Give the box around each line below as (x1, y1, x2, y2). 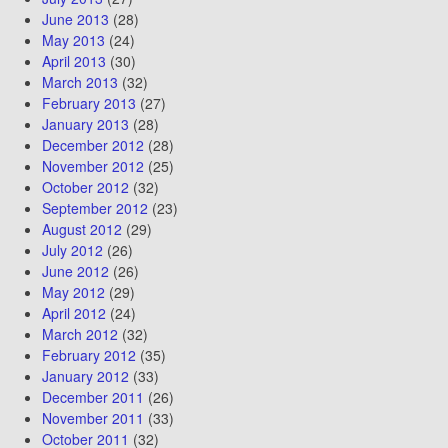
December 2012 (41, 134, 144, 155)
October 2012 (41, 176, 129, 197)
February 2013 (41, 92, 136, 113)
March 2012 (41, 323, 118, 344)
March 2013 (41, 71, 118, 92)
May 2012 (41, 281, 105, 302)
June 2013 (41, 8, 109, 29)
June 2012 (41, 260, 109, 281)
